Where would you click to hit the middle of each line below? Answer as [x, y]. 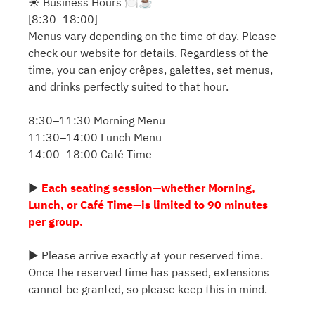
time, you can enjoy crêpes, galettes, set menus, [150, 70]
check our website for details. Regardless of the [148, 53]
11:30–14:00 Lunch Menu [95, 137]
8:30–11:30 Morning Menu [97, 121]
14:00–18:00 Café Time [90, 154]
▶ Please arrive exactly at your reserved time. [146, 256]
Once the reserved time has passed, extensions [149, 272]
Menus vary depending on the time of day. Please [152, 36]
